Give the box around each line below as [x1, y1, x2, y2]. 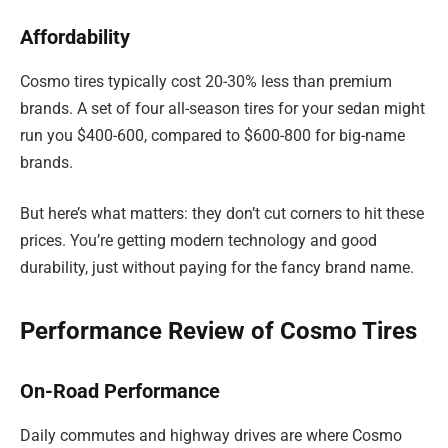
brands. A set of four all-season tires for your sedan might [20, 98, 425, 118]
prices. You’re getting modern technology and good [20, 231, 377, 251]
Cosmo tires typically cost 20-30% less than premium [20, 71, 392, 91]
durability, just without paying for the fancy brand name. [20, 258, 414, 278]
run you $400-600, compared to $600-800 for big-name [20, 125, 405, 145]
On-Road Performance [20, 379, 220, 404]
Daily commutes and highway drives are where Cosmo [20, 425, 402, 445]
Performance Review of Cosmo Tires [20, 316, 417, 345]
